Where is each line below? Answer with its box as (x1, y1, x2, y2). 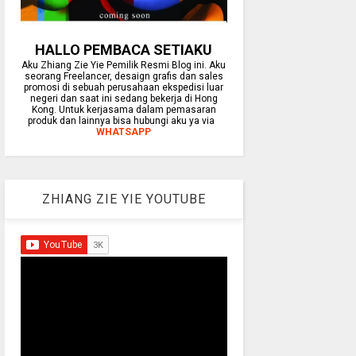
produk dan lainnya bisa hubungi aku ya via (28, 115, 220, 127)
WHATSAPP (96, 126, 152, 138)
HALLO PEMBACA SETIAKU (35, 41, 213, 59)
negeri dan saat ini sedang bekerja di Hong (29, 93, 218, 105)
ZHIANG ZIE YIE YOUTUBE (41, 192, 206, 207)
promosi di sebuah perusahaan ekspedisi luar (24, 82, 224, 94)
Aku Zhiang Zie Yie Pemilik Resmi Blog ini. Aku (21, 60, 226, 72)
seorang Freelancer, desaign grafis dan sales (24, 71, 223, 83)
